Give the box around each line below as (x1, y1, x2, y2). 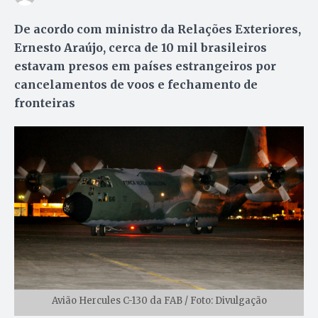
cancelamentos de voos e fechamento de (14, 77, 258, 92)
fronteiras (14, 95, 75, 110)
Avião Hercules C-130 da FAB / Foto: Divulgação (51, 294, 267, 307)
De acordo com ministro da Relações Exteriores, (14, 21, 301, 36)
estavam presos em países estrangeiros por (14, 58, 276, 73)
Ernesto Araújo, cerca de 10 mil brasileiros (14, 40, 267, 55)
